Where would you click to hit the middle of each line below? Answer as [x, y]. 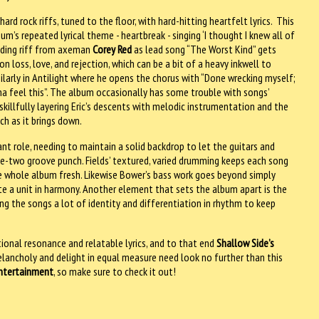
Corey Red [112, 49]
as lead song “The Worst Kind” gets [204, 49]
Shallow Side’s [245, 242]
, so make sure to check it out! [115, 271]
